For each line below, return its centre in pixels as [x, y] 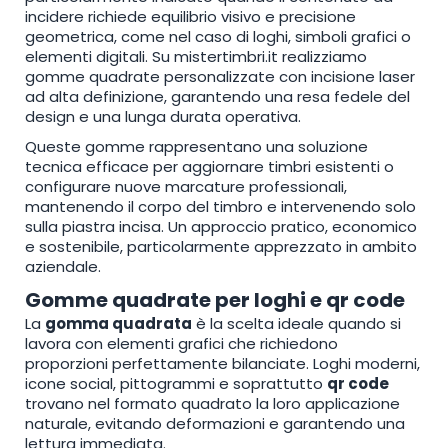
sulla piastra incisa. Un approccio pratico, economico [221, 226]
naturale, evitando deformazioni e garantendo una [215, 423]
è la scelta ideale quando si [296, 323]
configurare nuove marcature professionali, [186, 186]
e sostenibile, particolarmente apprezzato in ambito [221, 246]
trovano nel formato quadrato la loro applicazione [212, 403]
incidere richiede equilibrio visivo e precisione [190, 16]
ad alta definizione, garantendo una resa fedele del [217, 96]
